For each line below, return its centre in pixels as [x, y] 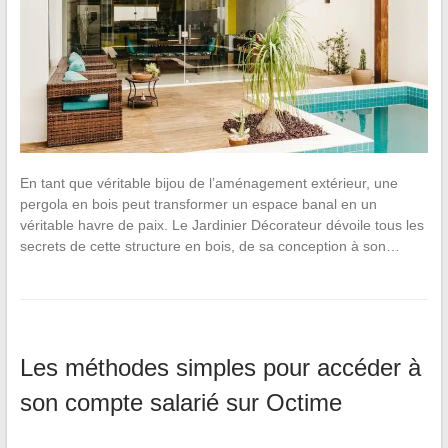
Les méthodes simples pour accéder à [220, 367]
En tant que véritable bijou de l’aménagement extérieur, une [208, 182]
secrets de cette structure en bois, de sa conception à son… [209, 245]
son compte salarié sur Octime [180, 402]
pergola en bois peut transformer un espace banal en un [198, 203]
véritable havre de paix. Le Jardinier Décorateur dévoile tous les [221, 224]
